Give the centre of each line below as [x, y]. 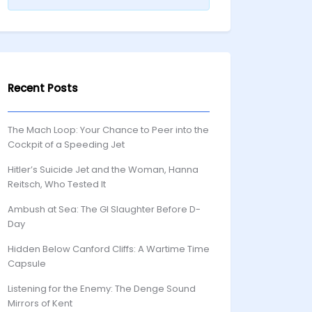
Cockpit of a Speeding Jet [66, 145]
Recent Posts [43, 88]
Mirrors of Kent [40, 303]
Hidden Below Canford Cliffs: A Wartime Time [109, 249]
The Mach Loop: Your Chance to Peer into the [108, 130]
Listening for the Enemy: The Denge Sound [102, 289]
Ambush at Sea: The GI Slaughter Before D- [104, 209]
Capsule [27, 264]
